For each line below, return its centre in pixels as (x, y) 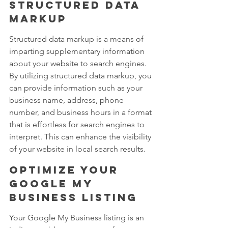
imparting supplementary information (78, 51)
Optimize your (66, 170)
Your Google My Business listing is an (78, 218)
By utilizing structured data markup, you (81, 76)
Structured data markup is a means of (77, 39)
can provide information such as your (77, 88)
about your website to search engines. (79, 64)
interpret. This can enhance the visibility (81, 137)
